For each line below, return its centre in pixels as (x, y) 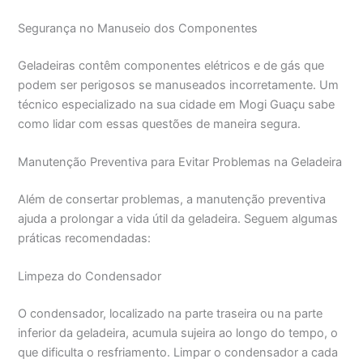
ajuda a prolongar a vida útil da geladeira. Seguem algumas (178, 218)
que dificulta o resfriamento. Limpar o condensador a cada (178, 353)
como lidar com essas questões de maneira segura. (160, 124)
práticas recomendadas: (85, 238)
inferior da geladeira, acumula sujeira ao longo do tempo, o (178, 333)
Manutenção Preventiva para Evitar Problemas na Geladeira (180, 162)
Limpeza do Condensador (90, 277)
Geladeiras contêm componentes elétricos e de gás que (171, 65)
